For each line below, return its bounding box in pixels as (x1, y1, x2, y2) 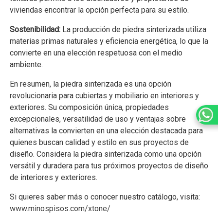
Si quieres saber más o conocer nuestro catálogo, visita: (10, 192, 200, 202)
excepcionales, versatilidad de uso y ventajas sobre (10, 114, 186, 124)
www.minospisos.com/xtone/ (10, 204, 110, 214)
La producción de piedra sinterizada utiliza (60, 25, 206, 35)
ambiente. (10, 60, 43, 70)
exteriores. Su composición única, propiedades (10, 103, 169, 112)
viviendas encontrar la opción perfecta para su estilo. (10, 5, 189, 15)
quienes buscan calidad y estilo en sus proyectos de (10, 138, 189, 147)
